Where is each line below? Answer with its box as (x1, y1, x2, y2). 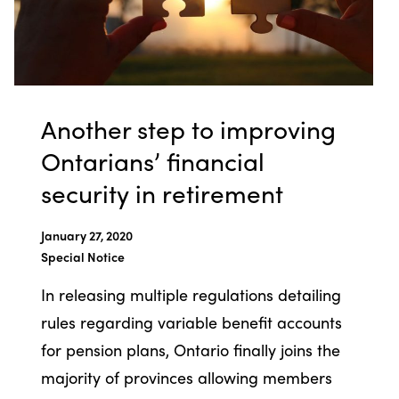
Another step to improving (40, 110, 336, 146)
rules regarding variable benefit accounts (40, 310, 342, 333)
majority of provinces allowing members (40, 365, 332, 388)
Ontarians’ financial (40, 142, 265, 178)
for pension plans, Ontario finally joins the (40, 338, 340, 361)
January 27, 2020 (40, 225, 133, 244)
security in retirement (40, 174, 283, 210)
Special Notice (40, 247, 125, 265)
